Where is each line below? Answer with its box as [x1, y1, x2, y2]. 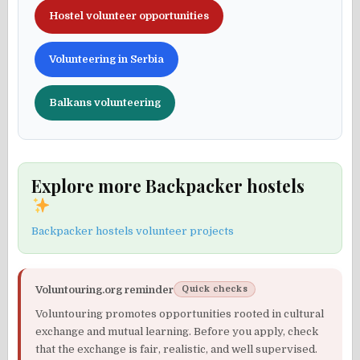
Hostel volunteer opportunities [49, 10, 210, 22]
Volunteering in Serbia [49, 53, 165, 66]
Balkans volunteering [49, 96, 162, 109]
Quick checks [182, 284, 247, 295]
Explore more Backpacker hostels [31, 174, 305, 198]
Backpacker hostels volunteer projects [31, 225, 235, 238]
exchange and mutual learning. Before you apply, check [35, 325, 319, 338]
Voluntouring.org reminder [35, 283, 174, 296]
